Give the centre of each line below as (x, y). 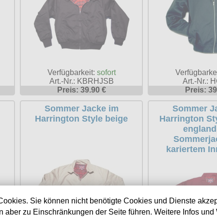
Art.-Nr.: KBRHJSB (81, 81)
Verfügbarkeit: (72, 73)
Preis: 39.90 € (81, 90)
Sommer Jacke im (81, 109)
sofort (106, 73)
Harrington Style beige (82, 119)
